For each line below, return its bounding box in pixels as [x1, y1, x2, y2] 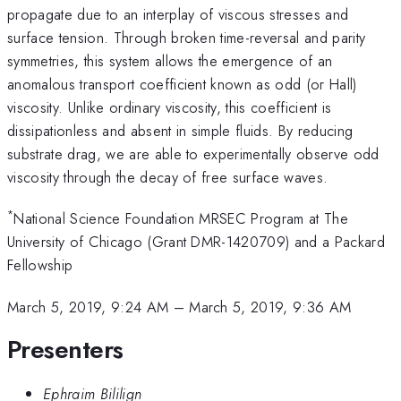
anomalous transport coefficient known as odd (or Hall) [7, 73, 357, 95]
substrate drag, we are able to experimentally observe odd [7, 142, 380, 165]
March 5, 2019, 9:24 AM [7, 295, 169, 318]
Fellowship [7, 254, 73, 277]
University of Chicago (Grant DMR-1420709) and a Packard [7, 231, 386, 253]
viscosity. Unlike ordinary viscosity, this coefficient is [7, 96, 332, 118]
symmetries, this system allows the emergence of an [7, 49, 333, 72]
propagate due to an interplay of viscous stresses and [7, 3, 349, 25]
